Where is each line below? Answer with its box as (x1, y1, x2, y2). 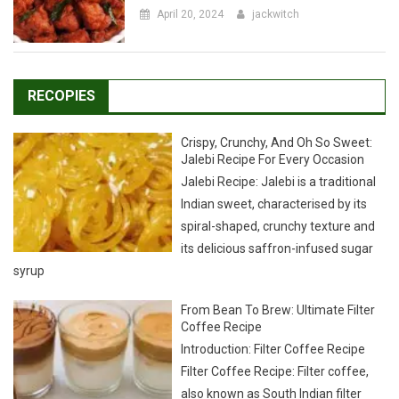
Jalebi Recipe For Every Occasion (181, 97, 365, 112)
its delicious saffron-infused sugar (181, 186, 374, 201)
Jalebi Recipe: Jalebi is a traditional (181, 119, 377, 134)
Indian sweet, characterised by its (181, 142, 368, 157)
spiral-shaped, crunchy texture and (181, 164, 376, 179)
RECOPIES (28, 32, 95, 50)
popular (13, 376, 56, 391)
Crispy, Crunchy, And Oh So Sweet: (181, 80, 373, 95)
